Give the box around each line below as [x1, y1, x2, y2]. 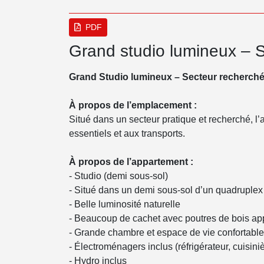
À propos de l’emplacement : [69, 100, 197, 110]
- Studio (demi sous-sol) [69, 171, 168, 181]
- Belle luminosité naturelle [69, 199, 180, 209]
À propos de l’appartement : [69, 157, 193, 167]
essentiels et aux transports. [69, 128, 185, 138]
